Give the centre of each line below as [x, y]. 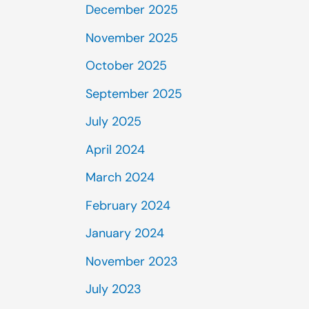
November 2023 [132, 261]
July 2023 [113, 289]
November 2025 [132, 38]
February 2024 [128, 205]
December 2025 [132, 10]
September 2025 [134, 93]
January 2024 [125, 233]
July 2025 [113, 121]
